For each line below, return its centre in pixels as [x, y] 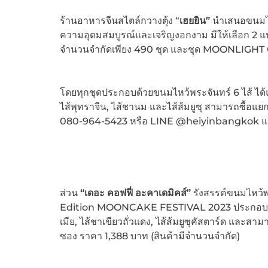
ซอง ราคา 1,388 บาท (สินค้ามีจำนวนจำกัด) [150, 236]
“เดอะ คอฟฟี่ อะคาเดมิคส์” [135, 193]
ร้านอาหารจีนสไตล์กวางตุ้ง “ [119, 21]
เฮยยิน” [196, 21]
